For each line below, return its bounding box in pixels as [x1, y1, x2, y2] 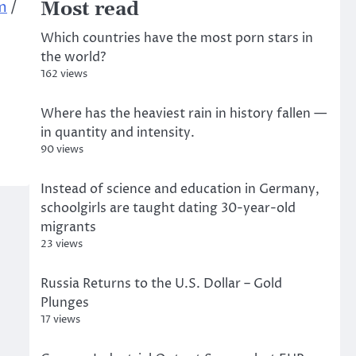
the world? [40, 48, 106, 66]
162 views [40, 68, 87, 81]
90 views [40, 143, 83, 157]
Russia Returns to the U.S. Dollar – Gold [40, 275, 282, 292]
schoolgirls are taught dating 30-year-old [40, 199, 296, 217]
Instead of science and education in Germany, [40, 180, 319, 198]
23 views [40, 238, 83, 251]
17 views [40, 313, 80, 327]
